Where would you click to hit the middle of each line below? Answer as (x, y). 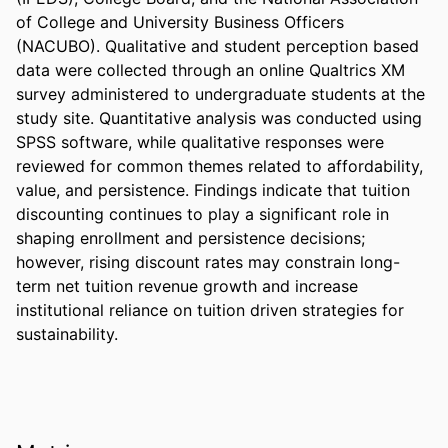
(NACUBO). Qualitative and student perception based (217, 45)
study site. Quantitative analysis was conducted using (219, 117)
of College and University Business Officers (180, 21)
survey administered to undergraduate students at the (220, 93)
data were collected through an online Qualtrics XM (210, 69)
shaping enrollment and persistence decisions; (190, 237)
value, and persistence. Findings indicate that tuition (213, 189)
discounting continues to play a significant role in (202, 213)
